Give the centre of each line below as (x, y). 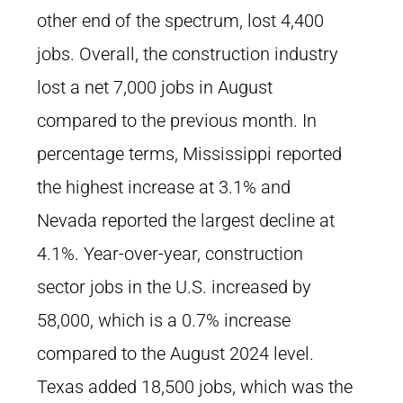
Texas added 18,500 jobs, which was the (195, 387)
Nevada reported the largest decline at (186, 220)
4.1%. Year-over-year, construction (170, 254)
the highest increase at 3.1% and (164, 187)
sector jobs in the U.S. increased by (174, 287)
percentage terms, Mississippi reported (189, 154)
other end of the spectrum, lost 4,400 (180, 21)
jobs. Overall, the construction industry (188, 54)
